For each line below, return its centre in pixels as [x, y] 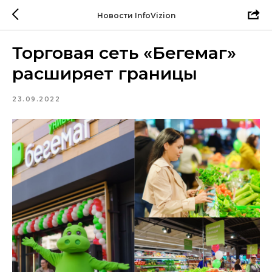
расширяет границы [105, 73]
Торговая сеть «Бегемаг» [124, 53]
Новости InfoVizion [136, 15]
